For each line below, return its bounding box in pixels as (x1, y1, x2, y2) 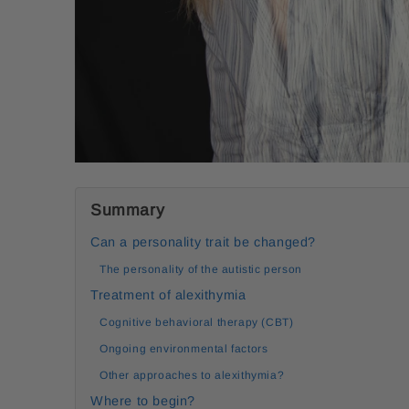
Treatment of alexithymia (90, 287, 246, 302)
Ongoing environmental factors (100, 341, 268, 355)
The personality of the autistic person (100, 262, 302, 276)
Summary (90, 200, 165, 219)
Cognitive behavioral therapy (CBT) (100, 315, 294, 329)
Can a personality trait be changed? (90, 234, 316, 249)
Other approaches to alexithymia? (100, 368, 285, 382)
